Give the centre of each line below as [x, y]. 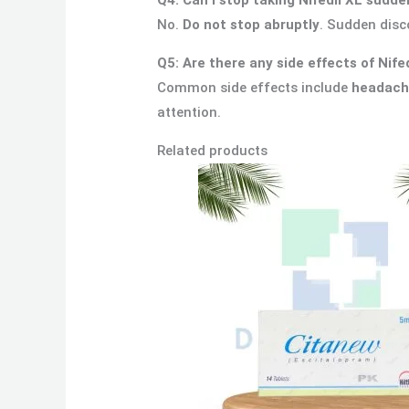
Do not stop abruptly [252, 24]
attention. [189, 112]
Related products [213, 150]
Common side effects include [255, 87]
